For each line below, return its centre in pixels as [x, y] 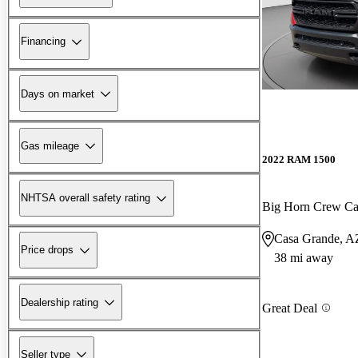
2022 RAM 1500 [299, 160]
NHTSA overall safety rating [86, 198]
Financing [43, 42]
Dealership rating [60, 302]
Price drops [47, 250]
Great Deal [290, 308]
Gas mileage [50, 145]
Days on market [58, 93]
